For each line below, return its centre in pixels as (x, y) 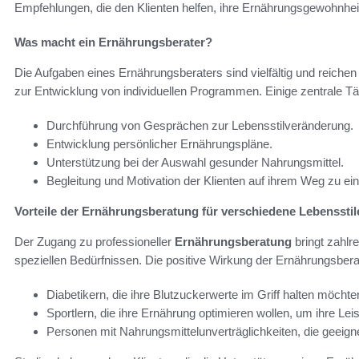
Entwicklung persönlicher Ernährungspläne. (159, 143)
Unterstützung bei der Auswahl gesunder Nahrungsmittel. (195, 162)
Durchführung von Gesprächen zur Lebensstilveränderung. (200, 125)
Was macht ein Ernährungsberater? (113, 42)
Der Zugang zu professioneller (95, 241)
